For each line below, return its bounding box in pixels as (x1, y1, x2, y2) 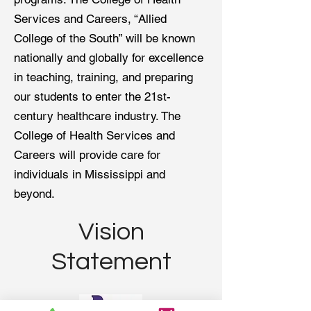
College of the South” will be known (14, 31, 195, 45)
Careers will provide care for (14, 148, 160, 162)
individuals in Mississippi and (14, 167, 165, 181)
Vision (78, 219, 144, 245)
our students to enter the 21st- (14, 90, 171, 103)
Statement (51, 249, 171, 275)
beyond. (14, 187, 55, 201)
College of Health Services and (14, 128, 175, 142)
